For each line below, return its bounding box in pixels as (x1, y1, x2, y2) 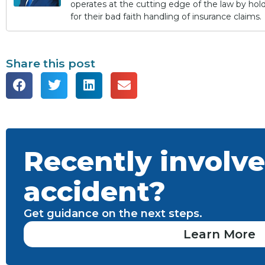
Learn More (183, 227, 256, 241)
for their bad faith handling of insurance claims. (70, 11, 261, 22)
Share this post (6, 56, 95, 70)
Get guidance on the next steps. (24, 206, 202, 220)
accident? (24, 174, 166, 208)
